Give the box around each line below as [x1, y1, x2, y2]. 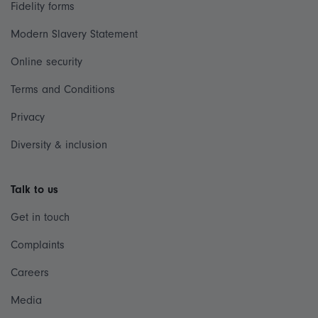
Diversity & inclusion [11, 138, 107, 152]
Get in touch [11, 211, 70, 224]
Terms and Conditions [11, 83, 115, 97]
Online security [11, 55, 82, 69]
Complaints [11, 238, 65, 252]
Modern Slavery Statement [11, 28, 138, 41]
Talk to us [11, 183, 58, 197]
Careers [11, 266, 49, 280]
